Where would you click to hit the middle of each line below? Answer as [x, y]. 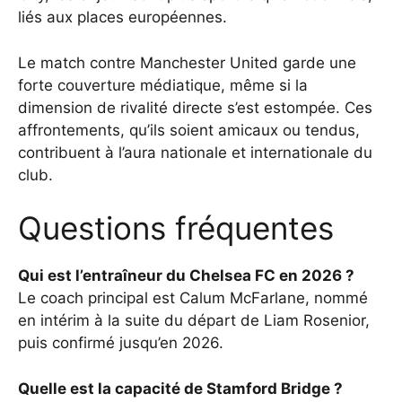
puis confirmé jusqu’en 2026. [121, 343]
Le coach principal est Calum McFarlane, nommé [193, 298]
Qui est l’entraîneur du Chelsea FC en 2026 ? [186, 276]
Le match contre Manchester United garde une [187, 62]
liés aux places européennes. [122, 17]
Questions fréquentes [176, 228]
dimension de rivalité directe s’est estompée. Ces [195, 107]
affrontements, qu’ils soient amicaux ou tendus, [189, 130]
